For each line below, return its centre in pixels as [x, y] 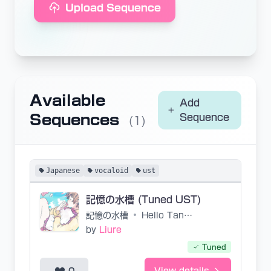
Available [67, 100]
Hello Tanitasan [188, 215]
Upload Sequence [113, 8]
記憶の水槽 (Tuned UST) [144, 200]
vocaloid [111, 171]
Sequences [77, 120]
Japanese [63, 171]
